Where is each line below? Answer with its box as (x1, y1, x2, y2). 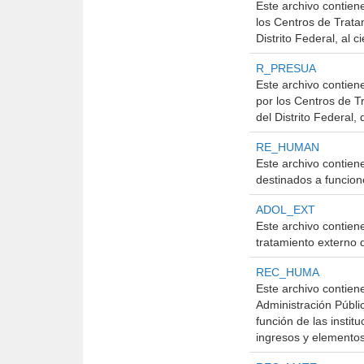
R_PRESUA (256, 62, 316, 75)
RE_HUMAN (256, 141, 319, 154)
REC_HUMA (256, 266, 319, 279)
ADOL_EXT (256, 203, 315, 216)
